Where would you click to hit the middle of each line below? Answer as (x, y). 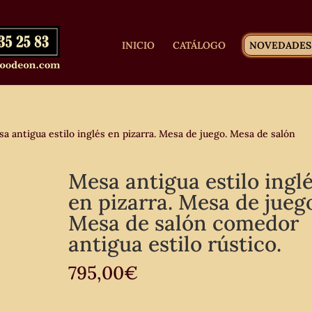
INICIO (138, 45)
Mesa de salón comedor (184, 223)
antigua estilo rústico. (178, 244)
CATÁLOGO (199, 45)
